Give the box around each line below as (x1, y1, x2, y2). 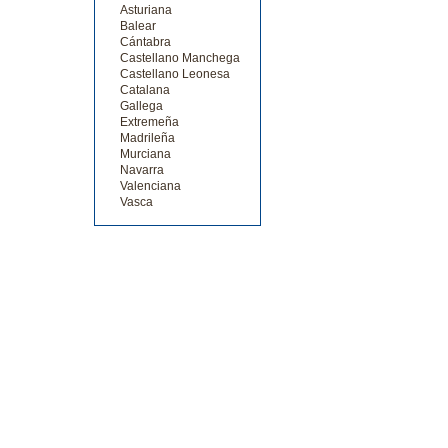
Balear (119, 19, 156, 34)
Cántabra (119, 35, 171, 50)
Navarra (119, 163, 164, 178)
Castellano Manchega (119, 51, 240, 66)
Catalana (119, 83, 170, 98)
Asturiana (119, 3, 172, 18)
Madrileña (119, 131, 175, 146)
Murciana (119, 147, 171, 162)
